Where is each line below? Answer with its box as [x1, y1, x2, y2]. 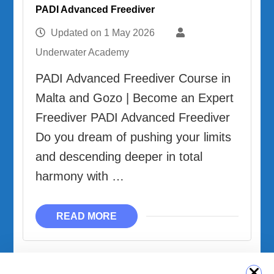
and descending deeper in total [35, 149, 203, 163]
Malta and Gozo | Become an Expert [35, 91, 234, 105]
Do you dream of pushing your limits [35, 130, 232, 144]
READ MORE [56, 210, 117, 221]
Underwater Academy [35, 46, 130, 57]
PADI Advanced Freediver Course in [35, 71, 231, 85]
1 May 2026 [104, 27, 155, 38]
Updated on [48, 27, 105, 38]
